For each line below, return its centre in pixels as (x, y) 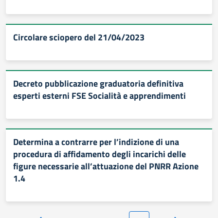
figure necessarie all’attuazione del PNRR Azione (106, 166)
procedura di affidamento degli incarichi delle (100, 154)
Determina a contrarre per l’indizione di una (96, 142)
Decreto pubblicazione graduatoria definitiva (98, 83)
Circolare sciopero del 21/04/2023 (79, 37)
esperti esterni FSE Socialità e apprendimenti (100, 96)
